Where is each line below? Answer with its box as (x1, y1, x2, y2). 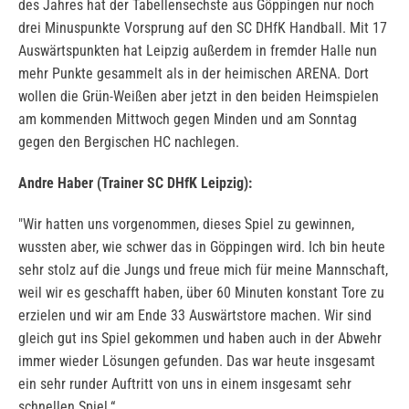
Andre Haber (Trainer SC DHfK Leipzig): (18, 174, 252, 193)
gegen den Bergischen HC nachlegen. (18, 133, 239, 152)
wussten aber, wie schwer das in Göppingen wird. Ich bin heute (18, 238, 385, 257)
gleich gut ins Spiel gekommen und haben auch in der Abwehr (18, 330, 382, 348)
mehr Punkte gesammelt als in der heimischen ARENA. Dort (18, 65, 369, 83)
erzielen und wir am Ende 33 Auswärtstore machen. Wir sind (18, 307, 372, 325)
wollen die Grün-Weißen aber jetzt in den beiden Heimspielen (18, 88, 379, 106)
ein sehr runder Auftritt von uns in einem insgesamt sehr (18, 375, 351, 393)
